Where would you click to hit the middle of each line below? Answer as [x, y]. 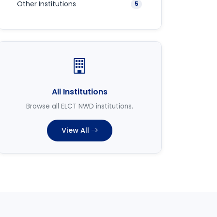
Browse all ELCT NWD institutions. [79, 106]
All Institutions [79, 92]
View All [75, 130]
